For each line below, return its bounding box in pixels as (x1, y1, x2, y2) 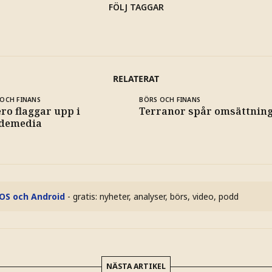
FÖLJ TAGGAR (108, 1, 164, 13)
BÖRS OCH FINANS (139, 95, 201, 104)
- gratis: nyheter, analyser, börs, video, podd (67, 191, 239, 202)
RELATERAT (113, 73, 159, 84)
